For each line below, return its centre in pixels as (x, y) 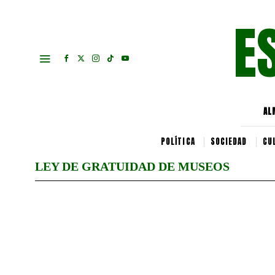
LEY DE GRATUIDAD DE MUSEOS (132, 166)
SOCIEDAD (229, 141)
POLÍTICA (178, 141)
